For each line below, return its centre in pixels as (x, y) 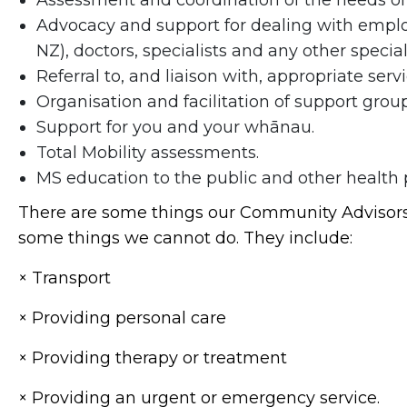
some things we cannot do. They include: (185, 238)
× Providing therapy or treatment (153, 358)
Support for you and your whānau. (175, 128)
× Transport (65, 278)
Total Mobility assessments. (148, 153)
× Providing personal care (122, 318)
